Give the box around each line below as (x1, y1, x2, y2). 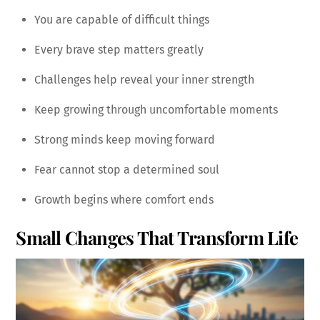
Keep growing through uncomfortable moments (34, 103, 278, 117)
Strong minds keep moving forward (34, 133, 215, 147)
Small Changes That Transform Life (16, 224, 299, 249)
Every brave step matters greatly (34, 43, 204, 57)
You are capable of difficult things (34, 13, 209, 27)
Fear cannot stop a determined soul (34, 163, 219, 177)
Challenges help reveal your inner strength (34, 73, 254, 87)
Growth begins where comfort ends (34, 193, 214, 207)
